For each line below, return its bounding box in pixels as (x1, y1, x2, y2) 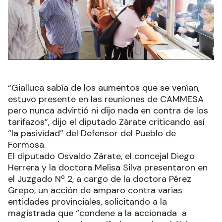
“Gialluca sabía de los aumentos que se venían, (8, 82, 200, 94)
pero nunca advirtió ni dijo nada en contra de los (8, 105, 208, 116)
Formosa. (8, 139, 46, 151)
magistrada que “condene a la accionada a (8, 207, 187, 219)
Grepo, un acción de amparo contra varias (8, 184, 182, 196)
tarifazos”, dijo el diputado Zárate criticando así (8, 116, 205, 128)
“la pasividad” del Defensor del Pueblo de (8, 127, 176, 139)
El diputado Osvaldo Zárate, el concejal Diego (8, 150, 195, 162)
